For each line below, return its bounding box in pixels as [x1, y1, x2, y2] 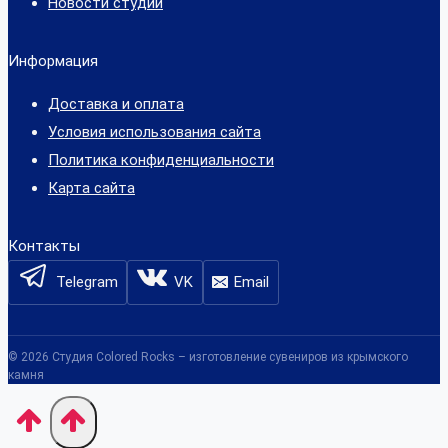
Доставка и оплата [48, 94, 184, 113]
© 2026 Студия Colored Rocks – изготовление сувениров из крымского [8, 350, 408, 365]
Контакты [8, 236, 80, 255]
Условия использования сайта [48, 122, 261, 141]
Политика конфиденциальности [48, 150, 274, 169]
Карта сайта [48, 178, 135, 197]
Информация [8, 51, 98, 70]
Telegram [55, 273, 118, 292]
